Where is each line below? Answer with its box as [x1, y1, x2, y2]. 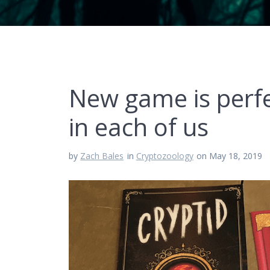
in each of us [69, 110, 209, 144]
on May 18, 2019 [196, 150, 263, 162]
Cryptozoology [136, 150, 193, 162]
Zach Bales [80, 150, 124, 162]
